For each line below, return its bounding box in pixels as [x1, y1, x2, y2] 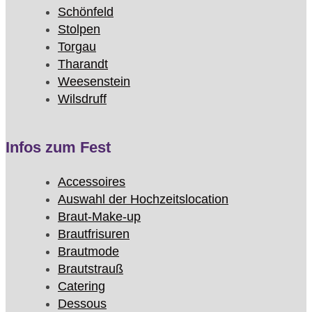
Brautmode [58, 244, 119, 259]
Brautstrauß [58, 262, 123, 276]
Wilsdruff [58, 92, 107, 107]
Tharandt [58, 57, 108, 72]
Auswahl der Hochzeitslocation [58, 192, 228, 207]
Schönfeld [58, 5, 114, 19]
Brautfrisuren [58, 227, 130, 242]
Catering [58, 279, 105, 294]
